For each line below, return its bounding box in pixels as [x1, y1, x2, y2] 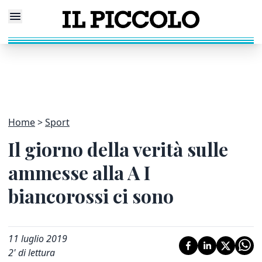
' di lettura [13, 246, 55, 259]
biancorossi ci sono [8, 183, 174, 208]
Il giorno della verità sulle [8, 136, 228, 161]
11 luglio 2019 [8, 232, 67, 245]
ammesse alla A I [8, 160, 150, 185]
